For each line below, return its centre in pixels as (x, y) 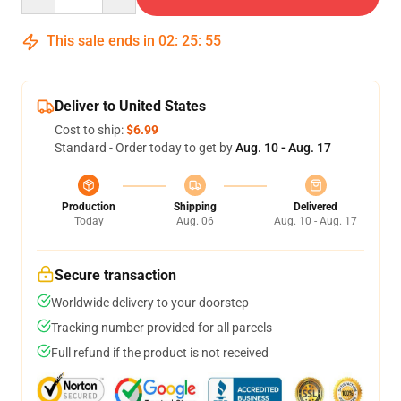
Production (89, 207)
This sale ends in (101, 41)
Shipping (195, 207)
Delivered (316, 207)
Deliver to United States (130, 106)
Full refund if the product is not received (160, 353)
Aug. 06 (195, 221)
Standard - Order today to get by (145, 148)
